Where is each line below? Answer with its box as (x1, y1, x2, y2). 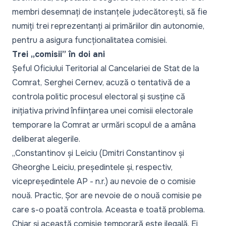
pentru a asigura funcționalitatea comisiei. (12, 35, 167, 45)
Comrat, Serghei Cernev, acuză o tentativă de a (12, 77, 190, 88)
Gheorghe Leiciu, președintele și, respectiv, (12, 162, 173, 173)
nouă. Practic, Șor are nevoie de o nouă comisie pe (12, 190, 202, 201)
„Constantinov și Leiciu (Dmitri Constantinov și (12, 148, 184, 158)
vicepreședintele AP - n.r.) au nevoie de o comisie (12, 176, 196, 187)
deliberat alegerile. (12, 134, 80, 144)
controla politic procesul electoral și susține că (12, 91, 185, 102)
